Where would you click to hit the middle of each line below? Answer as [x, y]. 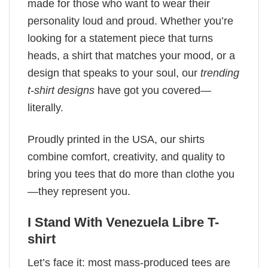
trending [220, 73]
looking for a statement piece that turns [120, 39]
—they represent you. [79, 191]
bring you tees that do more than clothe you [131, 174]
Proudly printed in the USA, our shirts [116, 139]
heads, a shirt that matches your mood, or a [131, 56]
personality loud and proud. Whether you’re [130, 21]
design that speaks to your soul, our [114, 73]
